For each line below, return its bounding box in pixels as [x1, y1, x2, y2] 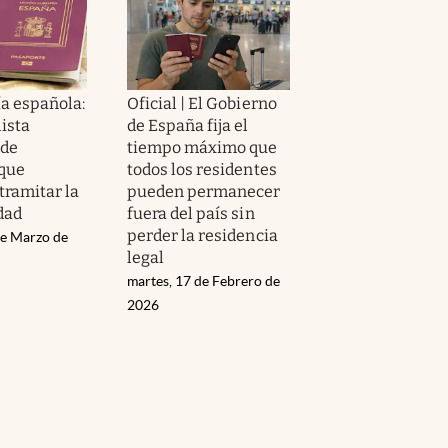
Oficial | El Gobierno [127, 93, 277, 113]
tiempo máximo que [127, 137, 278, 157]
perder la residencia [127, 225, 278, 245]
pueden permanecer [127, 181, 281, 201]
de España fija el [127, 115, 249, 135]
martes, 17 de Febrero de [127, 272, 280, 289]
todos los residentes [127, 159, 277, 179]
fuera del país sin [127, 203, 255, 223]
